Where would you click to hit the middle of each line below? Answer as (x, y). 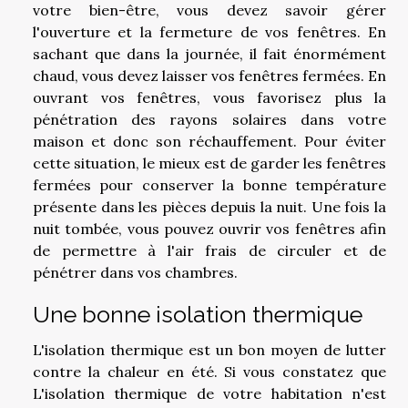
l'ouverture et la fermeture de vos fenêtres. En (209, 32)
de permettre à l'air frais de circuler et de (209, 251)
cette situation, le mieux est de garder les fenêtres (209, 163)
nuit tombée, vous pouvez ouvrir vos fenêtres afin (209, 229)
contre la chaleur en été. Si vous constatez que (209, 372)
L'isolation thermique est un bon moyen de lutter (209, 350)
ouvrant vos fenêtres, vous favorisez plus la (209, 98)
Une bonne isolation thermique (198, 315)
